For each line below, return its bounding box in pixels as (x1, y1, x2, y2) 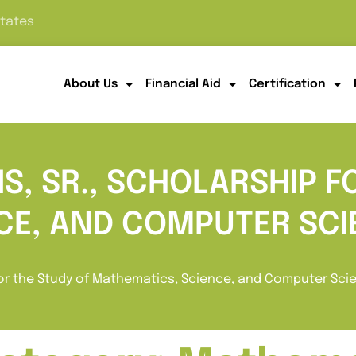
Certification (248, 78, 326, 91)
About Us (63, 78, 118, 91)
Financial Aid (145, 78, 221, 91)
